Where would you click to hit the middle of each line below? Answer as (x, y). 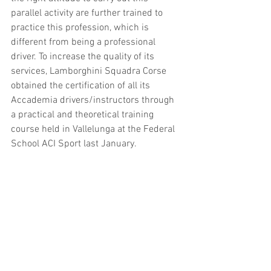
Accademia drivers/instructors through (94, 100)
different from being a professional (84, 42)
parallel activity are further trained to (88, 13)
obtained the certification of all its (82, 86)
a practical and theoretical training (83, 115)
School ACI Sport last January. (74, 144)
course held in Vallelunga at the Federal (94, 129)
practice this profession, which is (81, 28)
